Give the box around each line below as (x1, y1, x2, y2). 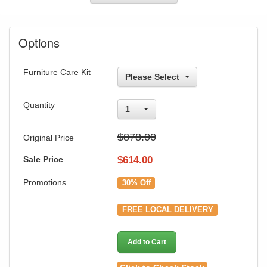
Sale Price (23, 154, 63, 164)
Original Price (23, 132, 74, 142)
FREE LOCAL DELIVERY (122, 205, 213, 214)
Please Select (125, 72, 179, 82)
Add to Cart (128, 237, 166, 246)
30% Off (122, 178, 151, 187)
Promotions (23, 177, 66, 187)
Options (18, 33, 60, 51)
